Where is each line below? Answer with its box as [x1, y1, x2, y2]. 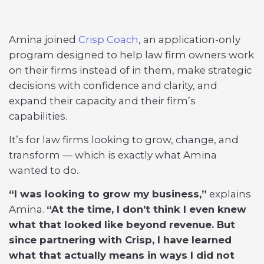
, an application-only [138, 34, 240, 45]
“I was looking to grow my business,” [9, 188, 207, 200]
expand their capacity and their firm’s [9, 95, 196, 107]
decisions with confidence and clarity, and [9, 80, 217, 91]
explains [207, 188, 251, 200]
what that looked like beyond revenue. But [9, 219, 235, 230]
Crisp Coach [78, 34, 138, 45]
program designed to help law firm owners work [9, 49, 254, 61]
